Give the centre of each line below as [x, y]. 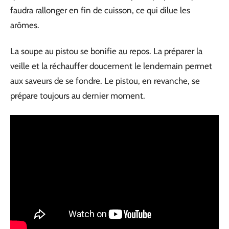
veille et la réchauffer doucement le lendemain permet [111, 66]
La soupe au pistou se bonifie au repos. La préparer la [106, 51]
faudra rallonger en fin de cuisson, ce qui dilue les [100, 10]
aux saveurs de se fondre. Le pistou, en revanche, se [105, 81]
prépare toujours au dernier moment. [78, 96]
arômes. [25, 25]
